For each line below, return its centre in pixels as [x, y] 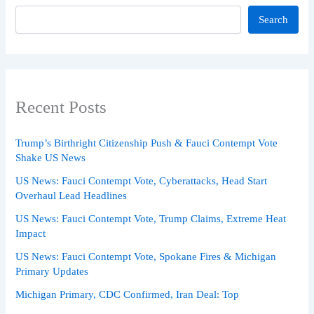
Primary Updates [52, 272]
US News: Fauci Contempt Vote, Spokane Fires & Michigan [146, 257]
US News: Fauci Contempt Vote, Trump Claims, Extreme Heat [151, 219]
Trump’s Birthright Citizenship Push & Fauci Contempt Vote [147, 143]
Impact [31, 234]
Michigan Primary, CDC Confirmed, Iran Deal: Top [128, 295]
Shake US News [51, 158]
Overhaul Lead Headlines [71, 196]
